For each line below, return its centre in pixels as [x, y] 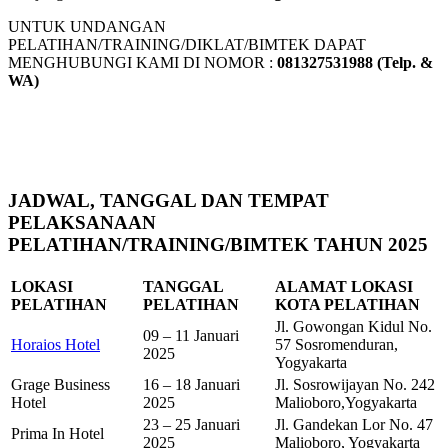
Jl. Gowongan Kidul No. [353, 326]
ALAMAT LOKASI [344, 286]
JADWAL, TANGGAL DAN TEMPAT [168, 200]
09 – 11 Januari [191, 335]
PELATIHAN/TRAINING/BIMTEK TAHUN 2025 [218, 244]
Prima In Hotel [57, 433]
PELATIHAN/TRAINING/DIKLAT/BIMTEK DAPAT [187, 44]
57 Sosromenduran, [336, 344]
